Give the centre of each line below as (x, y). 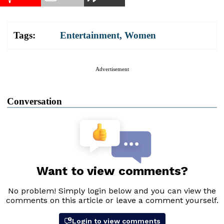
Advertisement (112, 69)
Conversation (34, 101)
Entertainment (90, 35)
